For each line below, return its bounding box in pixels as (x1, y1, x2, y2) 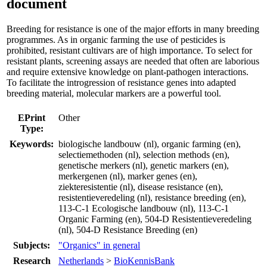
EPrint (18, 112, 45, 123)
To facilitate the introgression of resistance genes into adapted (7, 77, 236, 88)
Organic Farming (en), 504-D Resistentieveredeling (58, 213, 252, 224)
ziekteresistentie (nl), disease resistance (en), (58, 181, 223, 192)
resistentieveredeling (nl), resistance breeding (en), (58, 192, 246, 203)
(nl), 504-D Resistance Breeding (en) (58, 224, 197, 235)
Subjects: (13, 240, 50, 250)
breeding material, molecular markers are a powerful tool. (7, 88, 221, 98)
